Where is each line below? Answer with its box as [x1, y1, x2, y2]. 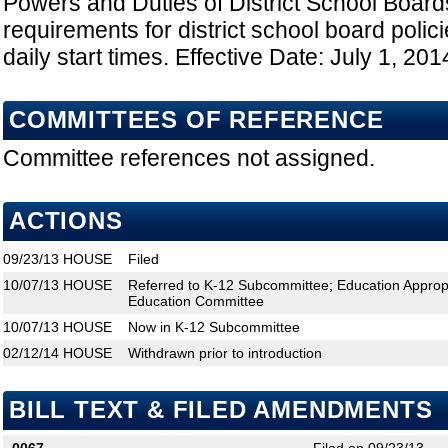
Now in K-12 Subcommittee [128, 319, 300, 336]
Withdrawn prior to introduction [128, 345, 322, 362]
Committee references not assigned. [3, 145, 375, 172]
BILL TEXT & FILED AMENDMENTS [9, 397, 433, 424]
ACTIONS [9, 208, 123, 235]
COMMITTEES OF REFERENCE [9, 107, 384, 134]
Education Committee [128, 293, 264, 310]
